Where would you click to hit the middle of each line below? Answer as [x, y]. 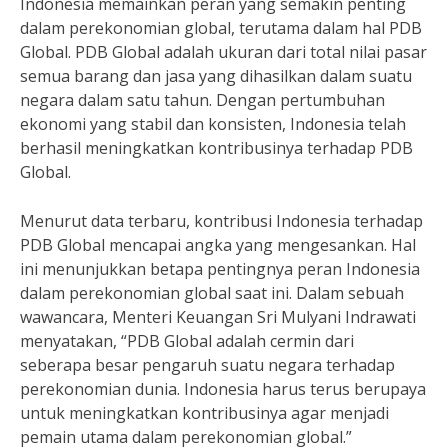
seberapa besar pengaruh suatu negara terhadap [207, 365]
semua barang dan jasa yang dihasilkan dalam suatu [216, 76]
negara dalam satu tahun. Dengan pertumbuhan [202, 100]
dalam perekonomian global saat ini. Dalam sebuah [212, 293]
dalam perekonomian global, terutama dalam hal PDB [221, 28]
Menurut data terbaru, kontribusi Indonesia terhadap [221, 221]
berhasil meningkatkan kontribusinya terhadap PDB [216, 148]
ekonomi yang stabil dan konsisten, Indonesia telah [213, 124]
